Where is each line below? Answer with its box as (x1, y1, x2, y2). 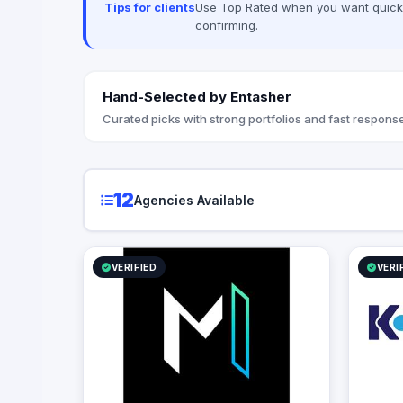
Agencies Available (133, 192, 255, 208)
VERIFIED (111, 262, 157, 273)
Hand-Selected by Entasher (102, 87, 291, 105)
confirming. (195, 18, 258, 33)
